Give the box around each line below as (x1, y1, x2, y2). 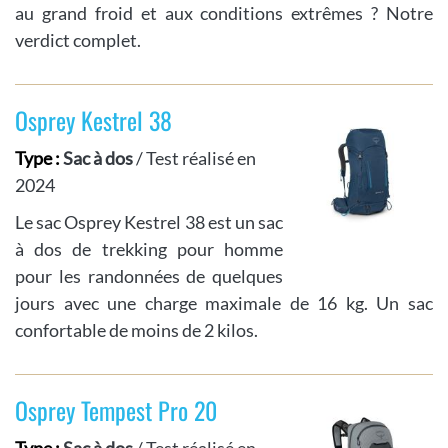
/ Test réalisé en (133, 147, 256, 170)
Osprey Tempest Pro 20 (15, 392, 217, 429)
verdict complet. (15, 29, 141, 52)
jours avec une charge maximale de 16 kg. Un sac (15, 292, 433, 315)
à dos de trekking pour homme (15, 238, 283, 261)
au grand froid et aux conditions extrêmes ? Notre (15, 2, 433, 25)
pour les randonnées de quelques (15, 265, 283, 288)
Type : (15, 147, 60, 170)
